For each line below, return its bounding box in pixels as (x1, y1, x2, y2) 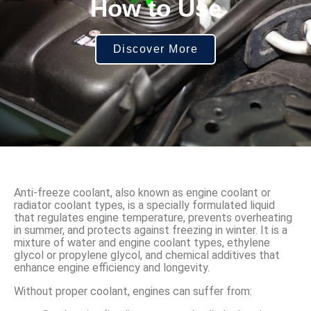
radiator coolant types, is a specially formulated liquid (14, 199, 275, 212)
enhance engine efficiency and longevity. (14, 261, 210, 275)
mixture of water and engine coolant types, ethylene (14, 236, 270, 250)
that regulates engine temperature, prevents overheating (14, 211, 292, 225)
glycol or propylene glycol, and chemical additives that (14, 249, 280, 262)
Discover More (112, 43, 199, 56)
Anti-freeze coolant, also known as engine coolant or (14, 186, 271, 200)
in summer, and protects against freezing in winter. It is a (14, 224, 287, 237)
